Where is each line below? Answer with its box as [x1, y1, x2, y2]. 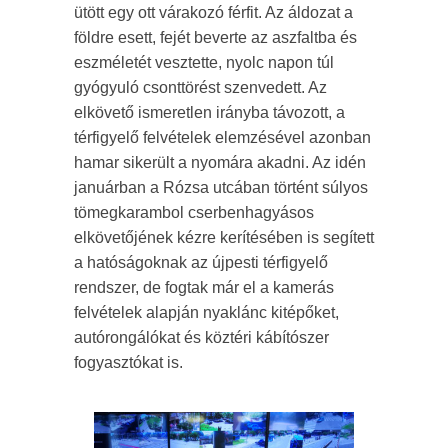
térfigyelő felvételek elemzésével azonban [74, 128, 371, 146]
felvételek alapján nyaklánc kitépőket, [74, 303, 339, 321]
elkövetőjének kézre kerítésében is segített [74, 228, 374, 246]
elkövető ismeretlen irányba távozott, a [74, 103, 345, 121]
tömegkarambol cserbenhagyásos [74, 203, 314, 221]
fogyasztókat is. [74, 353, 183, 371]
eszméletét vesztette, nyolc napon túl [74, 53, 334, 71]
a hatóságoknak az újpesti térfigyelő [74, 253, 328, 271]
